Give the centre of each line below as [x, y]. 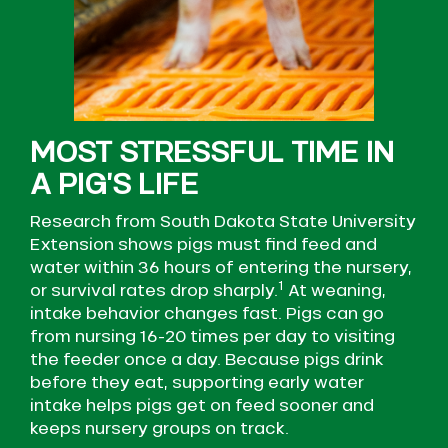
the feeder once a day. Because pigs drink [207, 359]
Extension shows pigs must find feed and [203, 244]
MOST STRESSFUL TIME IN [212, 152]
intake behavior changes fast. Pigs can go [207, 313]
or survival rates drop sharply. [154, 290]
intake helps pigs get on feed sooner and [202, 405]
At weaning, [335, 290]
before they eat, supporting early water [197, 382]
